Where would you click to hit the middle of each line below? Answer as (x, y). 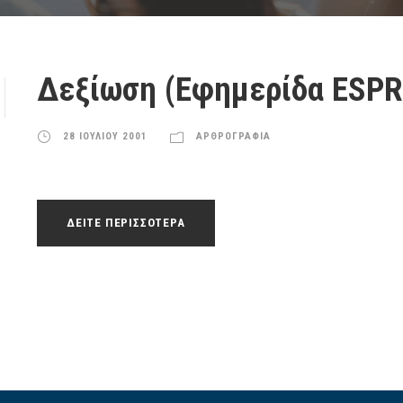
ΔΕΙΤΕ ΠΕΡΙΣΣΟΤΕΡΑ (126, 223)
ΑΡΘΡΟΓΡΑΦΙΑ (233, 136)
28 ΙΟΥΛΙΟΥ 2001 (105, 136)
